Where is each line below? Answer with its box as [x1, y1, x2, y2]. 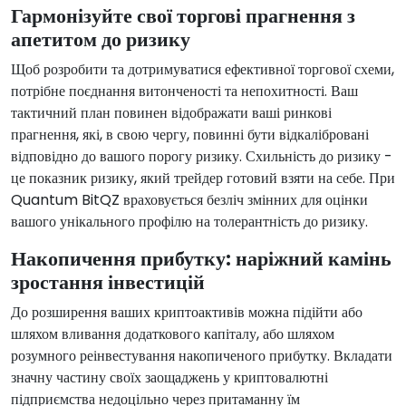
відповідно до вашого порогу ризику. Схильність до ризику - [11, 146, 392, 168]
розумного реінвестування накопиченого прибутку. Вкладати [11, 345, 392, 367]
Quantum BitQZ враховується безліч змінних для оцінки [11, 189, 368, 211]
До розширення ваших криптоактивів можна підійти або [11, 302, 362, 324]
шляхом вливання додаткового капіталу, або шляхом [11, 324, 334, 345]
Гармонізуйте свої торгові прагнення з [11, 2, 355, 31]
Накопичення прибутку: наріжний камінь [11, 245, 391, 274]
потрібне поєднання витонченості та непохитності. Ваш [11, 81, 358, 102]
